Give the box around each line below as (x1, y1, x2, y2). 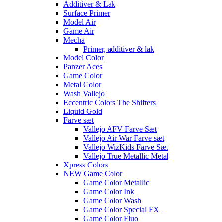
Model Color (63, 53, 104, 62)
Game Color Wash (83, 196, 141, 205)
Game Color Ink (83, 187, 134, 196)
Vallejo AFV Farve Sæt (83, 124, 157, 133)
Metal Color (63, 80, 101, 89)
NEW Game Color (63, 169, 122, 178)
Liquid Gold (63, 107, 102, 115)
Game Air (63, 26, 94, 35)
